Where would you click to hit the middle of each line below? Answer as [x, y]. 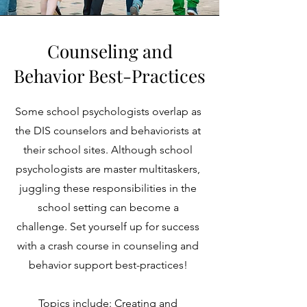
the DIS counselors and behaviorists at [108, 131]
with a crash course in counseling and [108, 246]
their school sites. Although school [108, 150]
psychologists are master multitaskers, [108, 169]
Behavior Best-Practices [110, 76]
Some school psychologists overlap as [108, 111]
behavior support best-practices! [108, 265]
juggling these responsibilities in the [108, 188]
